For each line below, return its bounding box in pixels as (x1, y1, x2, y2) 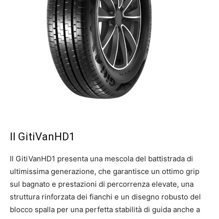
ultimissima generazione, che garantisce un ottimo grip (10, 167, 199, 176)
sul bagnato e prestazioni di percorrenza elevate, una (10, 179, 194, 189)
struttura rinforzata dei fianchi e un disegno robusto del (10, 192, 201, 201)
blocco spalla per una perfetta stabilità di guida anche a (10, 205, 200, 214)
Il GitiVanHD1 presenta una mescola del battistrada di (10, 154, 193, 163)
